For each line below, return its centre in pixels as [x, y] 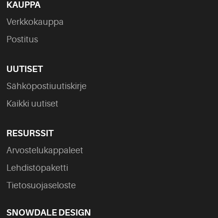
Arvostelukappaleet [45, 151]
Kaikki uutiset [33, 104]
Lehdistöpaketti [37, 168]
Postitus [22, 40]
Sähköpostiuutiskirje [47, 86]
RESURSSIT [30, 134]
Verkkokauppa [35, 22]
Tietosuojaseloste [41, 186]
